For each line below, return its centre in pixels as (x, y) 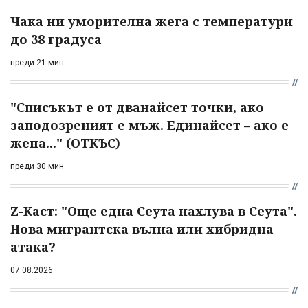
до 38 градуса (56, 40)
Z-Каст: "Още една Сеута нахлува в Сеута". (154, 211)
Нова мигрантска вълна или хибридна (142, 229)
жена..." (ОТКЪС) (65, 143)
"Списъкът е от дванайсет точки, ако (137, 108)
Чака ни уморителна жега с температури (152, 22)
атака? (33, 247)
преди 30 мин (37, 167)
